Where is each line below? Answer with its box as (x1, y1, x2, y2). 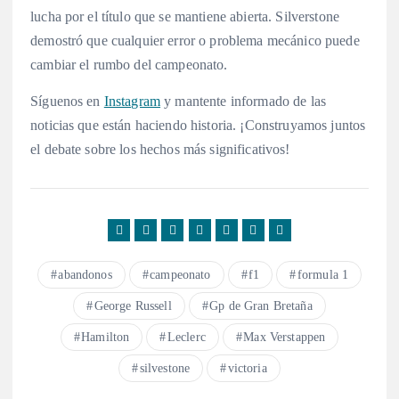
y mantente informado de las (160, 94, 327, 110)
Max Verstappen (243, 330, 326, 345)
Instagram (103, 94, 161, 110)
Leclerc (167, 330, 206, 345)
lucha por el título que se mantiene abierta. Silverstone (30, 9, 339, 25)
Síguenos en (30, 94, 104, 110)
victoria (227, 362, 267, 376)
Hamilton (81, 330, 130, 345)
